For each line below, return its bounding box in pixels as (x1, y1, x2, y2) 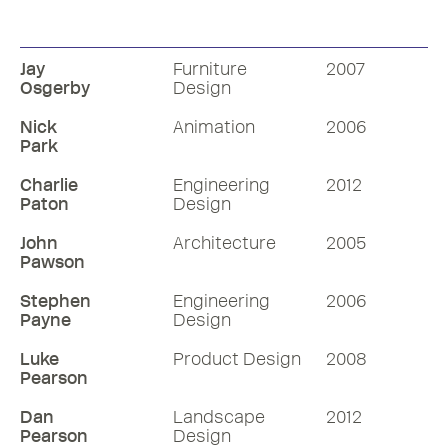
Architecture (173, 232, 276, 254)
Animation (173, 116, 255, 138)
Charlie (20, 174, 78, 196)
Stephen (20, 290, 91, 312)
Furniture (173, 58, 247, 80)
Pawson (20, 251, 85, 273)
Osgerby (20, 77, 90, 99)
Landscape (173, 406, 265, 428)
